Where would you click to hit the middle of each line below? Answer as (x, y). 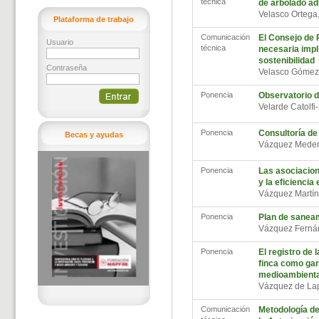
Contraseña (66, 68)
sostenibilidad (286, 61)
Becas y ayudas (94, 135)
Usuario (59, 42)
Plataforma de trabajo (94, 19)
